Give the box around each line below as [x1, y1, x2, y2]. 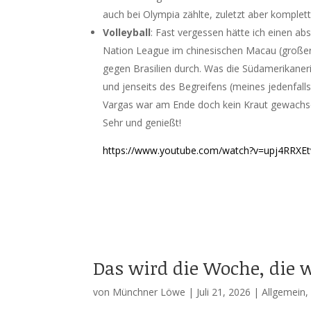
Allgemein [262, 285, 306, 299]
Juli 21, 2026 [196, 285, 251, 299]
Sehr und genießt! [103, 116, 182, 129]
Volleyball [103, 26, 151, 39]
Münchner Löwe [112, 285, 186, 299]
